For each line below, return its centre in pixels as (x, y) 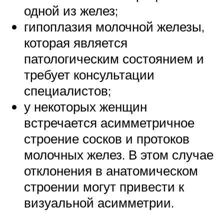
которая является (76, 43)
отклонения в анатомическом (111, 171)
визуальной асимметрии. (99, 203)
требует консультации (89, 75)
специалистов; (67, 91)
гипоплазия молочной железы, (114, 27)
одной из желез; (71, 11)
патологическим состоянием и (114, 59)
